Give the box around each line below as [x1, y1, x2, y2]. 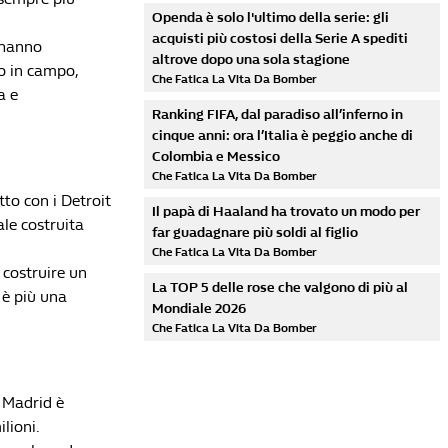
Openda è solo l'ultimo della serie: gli [152, 9, 389, 26]
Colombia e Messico [152, 148, 280, 165]
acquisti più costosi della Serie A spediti [152, 30, 408, 47]
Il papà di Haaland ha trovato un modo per [152, 203, 420, 220]
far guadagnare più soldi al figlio [152, 224, 358, 241]
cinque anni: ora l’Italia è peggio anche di [152, 127, 413, 144]
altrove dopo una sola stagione [152, 51, 350, 68]
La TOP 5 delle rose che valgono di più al [152, 279, 408, 296]
